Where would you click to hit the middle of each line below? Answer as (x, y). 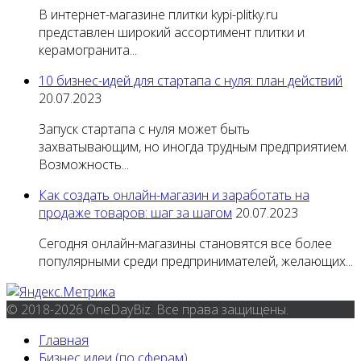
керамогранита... (88, 50)
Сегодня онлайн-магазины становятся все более (185, 244)
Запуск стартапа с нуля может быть (144, 129)
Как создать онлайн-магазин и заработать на (174, 195)
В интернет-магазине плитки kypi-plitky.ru (158, 15)
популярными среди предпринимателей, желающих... (196, 261)
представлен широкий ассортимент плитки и (172, 33)
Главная (64, 340)
